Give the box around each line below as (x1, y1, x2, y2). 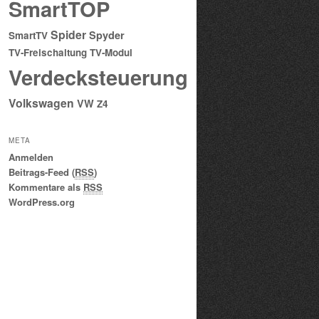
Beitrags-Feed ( (9, 164, 75, 179)
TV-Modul (90, 46, 132, 60)
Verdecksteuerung (9, 62, 188, 93)
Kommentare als (9, 179, 83, 194)
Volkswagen (9, 95, 74, 112)
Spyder (89, 28, 125, 43)
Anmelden (9, 150, 53, 164)
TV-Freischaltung (9, 46, 87, 60)
